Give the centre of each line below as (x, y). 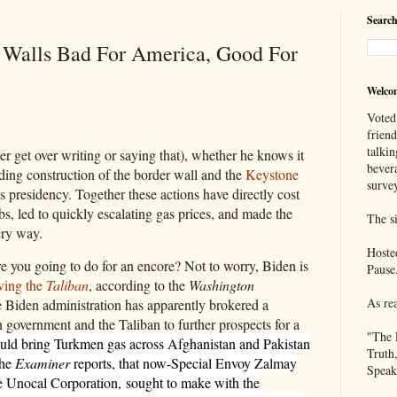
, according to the (139, 285)
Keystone (272, 174)
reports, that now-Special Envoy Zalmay (183, 363)
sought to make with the (193, 383)
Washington (222, 285)
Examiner (41, 363)
